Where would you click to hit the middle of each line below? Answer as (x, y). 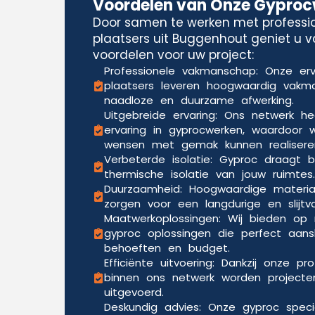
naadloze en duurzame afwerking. (199, 100)
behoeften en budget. (167, 248)
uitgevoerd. (134, 292)
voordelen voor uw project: (173, 55)
